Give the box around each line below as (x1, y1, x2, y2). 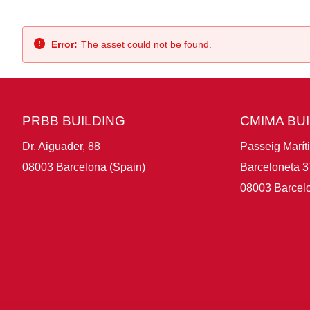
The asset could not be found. (81, 38, 212, 50)
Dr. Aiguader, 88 (22, 140, 100, 152)
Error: (51, 38, 77, 50)
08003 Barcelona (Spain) (22, 161, 145, 173)
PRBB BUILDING (22, 113, 125, 128)
